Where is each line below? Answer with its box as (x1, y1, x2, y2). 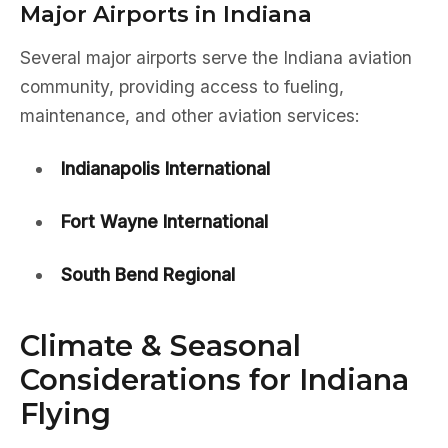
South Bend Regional (60, 264, 235, 285)
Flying (20, 396, 111, 431)
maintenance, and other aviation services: (20, 105, 360, 126)
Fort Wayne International (60, 211, 268, 232)
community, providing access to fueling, (20, 76, 344, 97)
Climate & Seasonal (20, 328, 301, 363)
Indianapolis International (60, 158, 270, 179)
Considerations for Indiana (20, 362, 409, 397)
